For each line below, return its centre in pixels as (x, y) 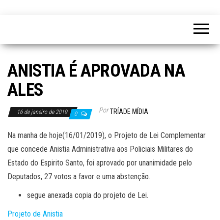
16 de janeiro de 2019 (43, 112)
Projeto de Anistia (35, 214)
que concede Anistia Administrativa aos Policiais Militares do (100, 149)
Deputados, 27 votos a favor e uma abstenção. (79, 176)
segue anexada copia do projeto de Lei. (88, 195)
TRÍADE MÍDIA (129, 111)
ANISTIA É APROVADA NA (96, 70)
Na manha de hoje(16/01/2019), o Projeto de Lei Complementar (108, 135)
